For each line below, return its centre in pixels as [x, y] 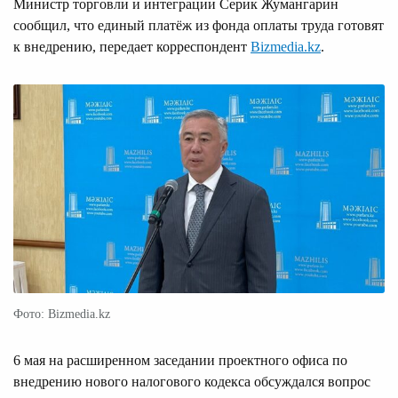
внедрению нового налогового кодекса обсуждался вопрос [192, 381]
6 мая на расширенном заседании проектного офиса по [180, 360]
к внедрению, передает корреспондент [132, 46]
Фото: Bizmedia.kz [62, 314]
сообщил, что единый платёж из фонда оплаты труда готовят [199, 25]
